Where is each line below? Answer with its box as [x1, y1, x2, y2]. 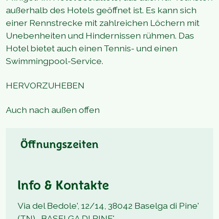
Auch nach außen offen [6, 105, 100, 115]
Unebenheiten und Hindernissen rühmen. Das [6, 30, 194, 41]
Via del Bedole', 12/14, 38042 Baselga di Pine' [18, 200, 199, 211]
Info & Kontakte [18, 181, 109, 193]
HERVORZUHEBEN [6, 80, 85, 90]
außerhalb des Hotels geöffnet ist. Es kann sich [6, 5, 197, 15]
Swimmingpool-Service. [6, 56, 103, 66]
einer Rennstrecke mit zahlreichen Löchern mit [6, 18, 199, 28]
